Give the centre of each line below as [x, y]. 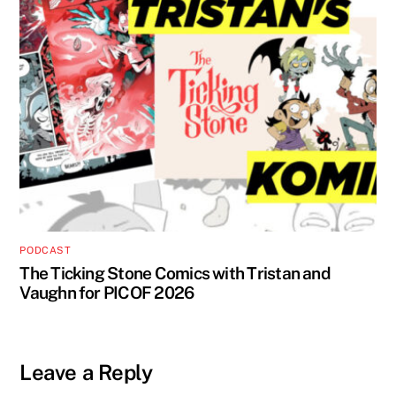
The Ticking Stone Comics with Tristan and [175, 273]
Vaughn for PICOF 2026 [107, 292]
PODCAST [46, 251]
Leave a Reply [86, 372]
